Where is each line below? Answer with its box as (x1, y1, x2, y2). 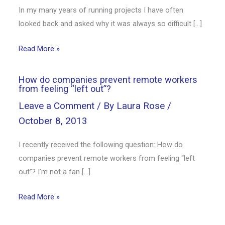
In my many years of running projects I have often (19, 5, 184, 15)
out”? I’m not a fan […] (19, 167, 91, 177)
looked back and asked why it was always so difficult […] (19, 19, 202, 28)
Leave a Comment (19, 100, 95, 111)
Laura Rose (117, 100, 168, 111)
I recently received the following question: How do (19, 140, 183, 150)
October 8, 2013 (19, 115, 88, 127)
